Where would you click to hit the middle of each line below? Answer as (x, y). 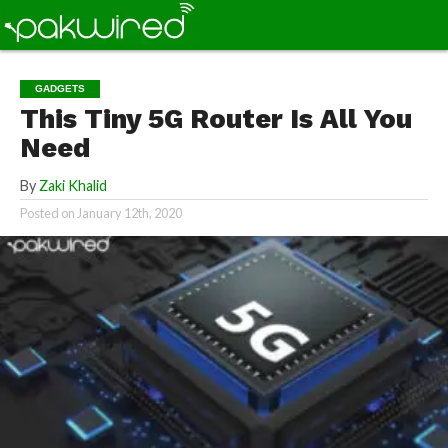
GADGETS (59, 88)
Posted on (47, 213)
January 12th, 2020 (129, 213)
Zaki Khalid (72, 185)
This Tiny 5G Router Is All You (215, 119)
